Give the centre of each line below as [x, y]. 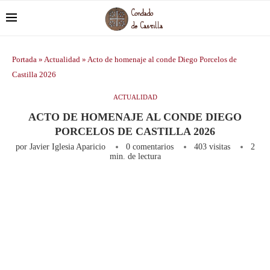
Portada [24, 59]
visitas [218, 147]
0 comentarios [149, 147]
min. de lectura [135, 156]
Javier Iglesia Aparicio [67, 147]
